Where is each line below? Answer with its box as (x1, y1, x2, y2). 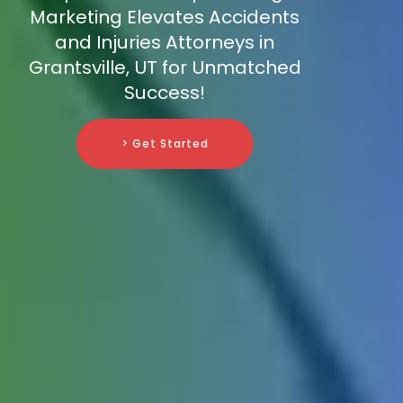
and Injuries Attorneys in (55, 30, 274, 56)
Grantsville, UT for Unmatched (28, 55, 301, 81)
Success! (124, 80, 205, 106)
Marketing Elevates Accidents (30, 4, 300, 31)
